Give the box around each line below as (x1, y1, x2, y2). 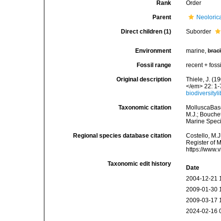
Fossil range (137, 62, 172, 69)
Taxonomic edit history (108, 160, 172, 167)
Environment (135, 47, 172, 54)
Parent (152, 14, 172, 21)
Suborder (186, 28, 213, 35)
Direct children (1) (121, 28, 172, 35)
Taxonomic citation (118, 104, 172, 111)
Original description (116, 76, 172, 83)
